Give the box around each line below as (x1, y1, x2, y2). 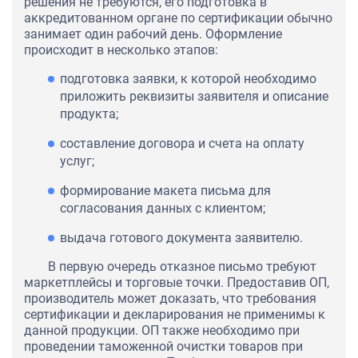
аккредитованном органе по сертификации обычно (24, 10, 332, 26)
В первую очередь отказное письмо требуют (48, 259, 316, 275)
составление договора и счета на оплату (60, 136, 304, 152)
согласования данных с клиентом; (60, 201, 265, 217)
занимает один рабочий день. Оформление (24, 26, 282, 42)
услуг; (60, 153, 94, 169)
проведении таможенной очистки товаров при (24, 339, 303, 355)
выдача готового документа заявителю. (60, 230, 303, 246)
